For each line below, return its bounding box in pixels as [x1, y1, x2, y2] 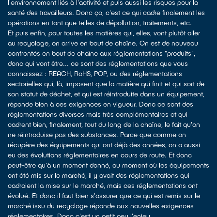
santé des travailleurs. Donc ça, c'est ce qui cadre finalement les [8, 8, 205, 16]
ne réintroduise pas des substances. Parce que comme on [8, 130, 186, 139]
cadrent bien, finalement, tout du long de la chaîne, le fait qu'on [8, 120, 200, 128]
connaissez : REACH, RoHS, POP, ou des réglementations [8, 69, 182, 77]
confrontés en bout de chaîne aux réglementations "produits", [8, 49, 195, 57]
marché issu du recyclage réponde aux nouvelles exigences [8, 201, 194, 210]
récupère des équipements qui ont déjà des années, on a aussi [8, 140, 200, 149]
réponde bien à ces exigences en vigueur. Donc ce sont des [8, 100, 193, 108]
